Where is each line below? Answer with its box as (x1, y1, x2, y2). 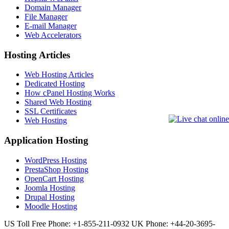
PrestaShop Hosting (25, 165, 88, 174)
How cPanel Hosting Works (25, 88, 115, 98)
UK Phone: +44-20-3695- (131, 219, 215, 228)
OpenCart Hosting (25, 174, 84, 183)
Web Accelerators (25, 30, 81, 39)
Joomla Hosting (25, 183, 75, 192)
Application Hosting (4, 134, 88, 146)
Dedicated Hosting (25, 79, 85, 88)
